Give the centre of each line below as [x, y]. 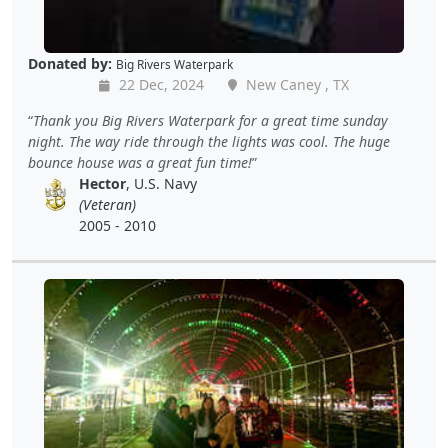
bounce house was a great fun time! [140, 163]
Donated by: [70, 64]
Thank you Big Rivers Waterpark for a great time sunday [210, 121]
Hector [103, 184]
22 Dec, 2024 [159, 85]
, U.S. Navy [162, 184]
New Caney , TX [295, 85]
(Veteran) [108, 205]
